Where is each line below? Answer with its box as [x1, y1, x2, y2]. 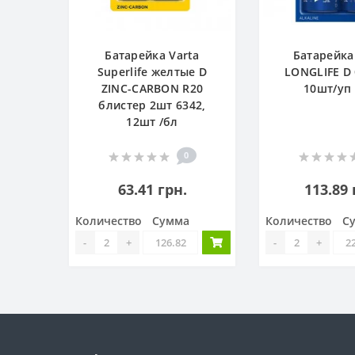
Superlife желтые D [97, 64, 208, 79]
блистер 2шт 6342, [98, 97, 206, 113]
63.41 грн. [117, 180, 187, 199]
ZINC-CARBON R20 [101, 81, 204, 96]
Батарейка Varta [105, 48, 200, 63]
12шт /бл [126, 114, 178, 129]
